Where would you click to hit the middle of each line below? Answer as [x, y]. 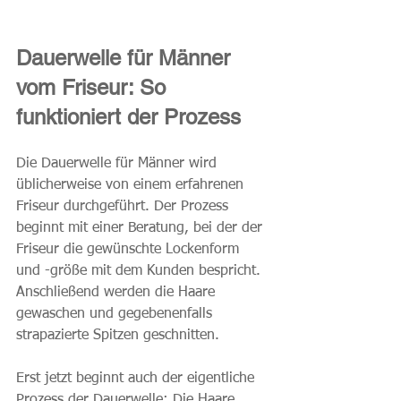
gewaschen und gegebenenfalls [116, 314]
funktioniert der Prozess [128, 116]
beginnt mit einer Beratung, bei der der [141, 228]
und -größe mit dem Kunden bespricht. [141, 271]
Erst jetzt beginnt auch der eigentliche [137, 378]
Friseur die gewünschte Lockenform [130, 249]
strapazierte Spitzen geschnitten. [118, 335]
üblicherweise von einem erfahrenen [132, 185]
